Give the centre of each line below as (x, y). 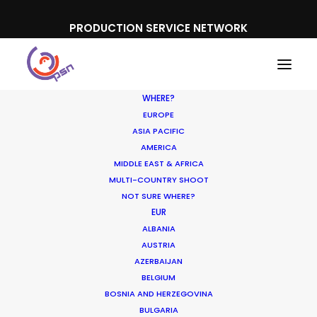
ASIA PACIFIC (158, 131)
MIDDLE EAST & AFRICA (158, 163)
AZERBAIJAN (158, 261)
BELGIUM (158, 277)
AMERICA (158, 147)
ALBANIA (158, 229)
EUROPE (158, 115)
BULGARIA (158, 310)
